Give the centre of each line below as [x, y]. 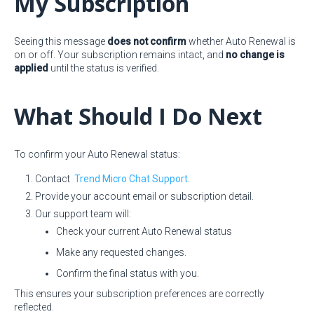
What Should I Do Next [138, 116]
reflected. [34, 307]
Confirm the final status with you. [128, 273]
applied [31, 68]
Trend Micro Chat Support [131, 179]
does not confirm [147, 41]
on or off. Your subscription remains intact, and [120, 55]
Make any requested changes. [121, 252]
